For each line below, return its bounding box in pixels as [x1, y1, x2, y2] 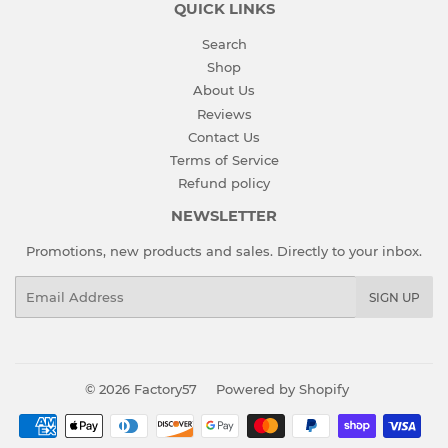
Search [201, 35, 247, 52]
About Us [193, 82, 255, 99]
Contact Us [188, 128, 260, 145]
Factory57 [133, 381, 197, 398]
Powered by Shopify [215, 381, 349, 398]
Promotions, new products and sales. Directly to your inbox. [26, 243, 422, 260]
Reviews [196, 105, 252, 122]
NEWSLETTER [171, 207, 277, 226]
